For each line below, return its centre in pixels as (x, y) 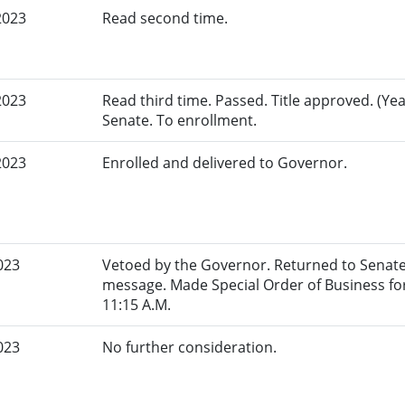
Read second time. (165, 19)
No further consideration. (190, 348)
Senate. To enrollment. (180, 121)
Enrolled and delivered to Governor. (225, 163)
